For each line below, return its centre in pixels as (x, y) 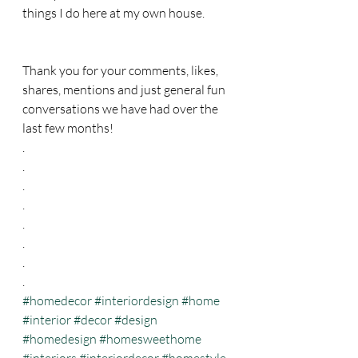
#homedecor (57, 300)
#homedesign (60, 339)
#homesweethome (150, 339)
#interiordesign (137, 300)
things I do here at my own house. (115, 13)
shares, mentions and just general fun (125, 89)
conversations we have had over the (121, 109)
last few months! (69, 128)
